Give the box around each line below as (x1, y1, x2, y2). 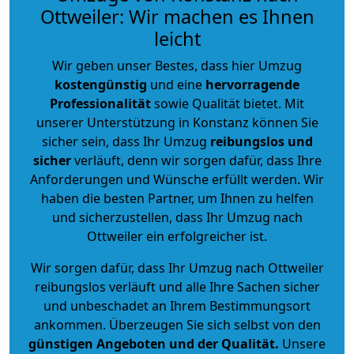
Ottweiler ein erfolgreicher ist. (87, 227, 267, 245)
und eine (147, 75, 205, 93)
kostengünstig (55, 75, 147, 93)
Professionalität (50, 94, 151, 112)
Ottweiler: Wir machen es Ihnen (40, 3, 314, 29)
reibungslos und (209, 132, 313, 150)
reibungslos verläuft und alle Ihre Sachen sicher (34, 277, 320, 296)
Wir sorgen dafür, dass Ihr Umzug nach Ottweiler (30, 258, 324, 277)
